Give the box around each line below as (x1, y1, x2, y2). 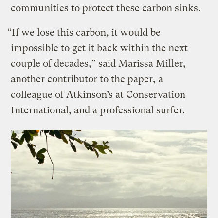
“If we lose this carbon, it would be (7, 27, 161, 38)
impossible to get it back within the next (11, 42, 188, 54)
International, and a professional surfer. (11, 105, 188, 116)
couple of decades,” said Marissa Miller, (11, 58, 186, 70)
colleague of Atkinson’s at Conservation (11, 89, 186, 101)
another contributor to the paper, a (11, 73, 163, 85)
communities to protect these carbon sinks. (11, 2, 201, 14)
